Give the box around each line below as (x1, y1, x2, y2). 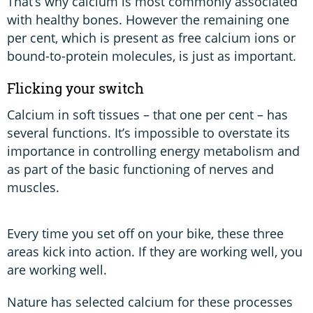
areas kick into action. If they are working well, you (7, 243, 303, 261)
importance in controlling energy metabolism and (7, 143, 300, 160)
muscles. (7, 179, 59, 196)
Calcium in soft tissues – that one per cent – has (7, 106, 288, 124)
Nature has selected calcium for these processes (7, 293, 293, 311)
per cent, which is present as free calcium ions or (7, 29, 296, 47)
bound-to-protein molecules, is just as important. (7, 48, 296, 65)
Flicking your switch (7, 79, 144, 99)
